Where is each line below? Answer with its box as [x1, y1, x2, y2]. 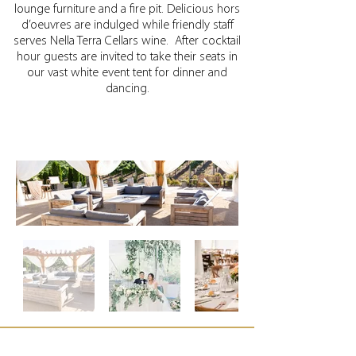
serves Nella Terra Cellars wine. [14, 35, 175, 48]
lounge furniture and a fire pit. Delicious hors [14, 3, 240, 16]
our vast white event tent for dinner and [27, 67, 227, 79]
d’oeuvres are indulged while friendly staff [21, 19, 234, 32]
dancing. [105, 83, 149, 95]
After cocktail [175, 35, 241, 48]
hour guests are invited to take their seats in [17, 51, 238, 64]
